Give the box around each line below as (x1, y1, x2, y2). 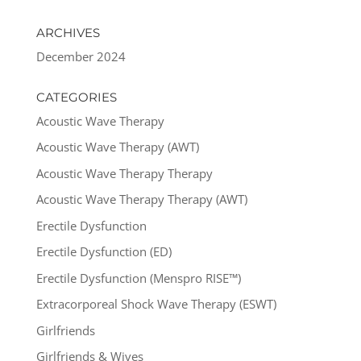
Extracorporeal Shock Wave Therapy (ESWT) (35, 296, 276, 313)
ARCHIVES (35, 24, 100, 40)
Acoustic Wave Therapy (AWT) (35, 139, 199, 156)
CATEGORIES (35, 89, 117, 105)
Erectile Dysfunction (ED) (35, 243, 172, 260)
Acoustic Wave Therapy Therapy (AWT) (35, 191, 247, 208)
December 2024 (35, 48, 126, 64)
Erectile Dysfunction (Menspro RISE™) (35, 269, 241, 286)
